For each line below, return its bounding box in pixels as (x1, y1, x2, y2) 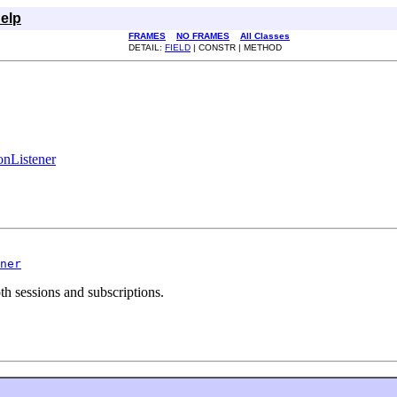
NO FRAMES (176, 31, 230, 41)
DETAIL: (128, 43, 165, 52)
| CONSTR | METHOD (191, 43, 282, 52)
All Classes (240, 31, 290, 41)
